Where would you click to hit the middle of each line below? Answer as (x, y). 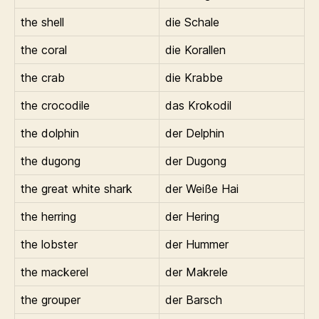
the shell (42, 22)
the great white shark (77, 188)
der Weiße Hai (202, 188)
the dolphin (50, 133)
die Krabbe (194, 77)
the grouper (51, 299)
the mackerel (54, 272)
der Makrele (197, 272)
